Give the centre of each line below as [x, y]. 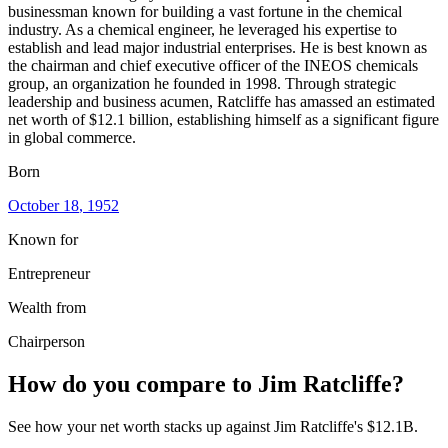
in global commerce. [72, 137]
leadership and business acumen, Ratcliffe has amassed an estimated [221, 101]
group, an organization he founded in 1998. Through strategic [202, 83]
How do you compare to [133, 383]
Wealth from [47, 307]
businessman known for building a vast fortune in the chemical [205, 11]
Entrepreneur [49, 273]
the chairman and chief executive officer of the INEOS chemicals [213, 65]
